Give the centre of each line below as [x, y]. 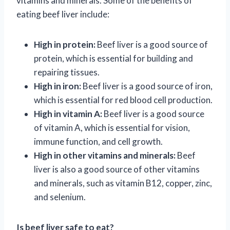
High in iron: [57, 86]
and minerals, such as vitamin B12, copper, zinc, [123, 183]
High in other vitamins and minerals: [105, 155]
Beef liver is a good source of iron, [147, 86]
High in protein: [65, 44]
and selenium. [60, 197]
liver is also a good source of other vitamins [117, 169]
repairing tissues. [67, 72]
